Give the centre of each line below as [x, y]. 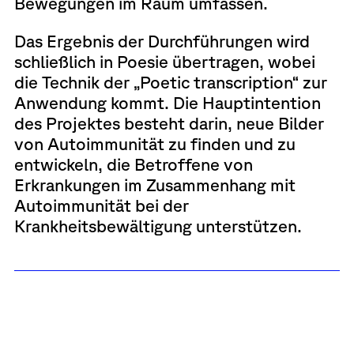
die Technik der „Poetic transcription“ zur [170, 81]
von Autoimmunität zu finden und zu [154, 143]
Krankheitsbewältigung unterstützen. [158, 225]
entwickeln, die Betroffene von [133, 164]
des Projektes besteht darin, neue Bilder [169, 122]
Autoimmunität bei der [101, 205]
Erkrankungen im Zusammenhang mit [154, 184]
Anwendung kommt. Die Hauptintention [167, 102]
